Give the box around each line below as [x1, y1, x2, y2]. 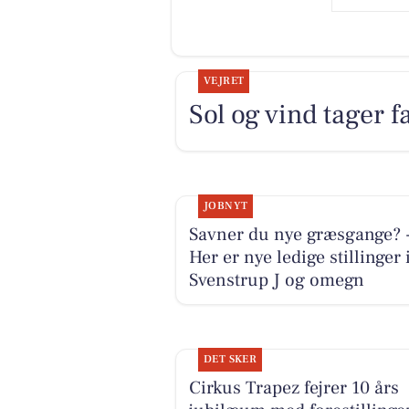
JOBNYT [203, 198, 248, 213]
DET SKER [203, 351, 257, 366]
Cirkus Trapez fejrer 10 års [188, 375, 399, 400]
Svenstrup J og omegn [188, 267, 364, 292]
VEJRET [203, 74, 245, 89]
